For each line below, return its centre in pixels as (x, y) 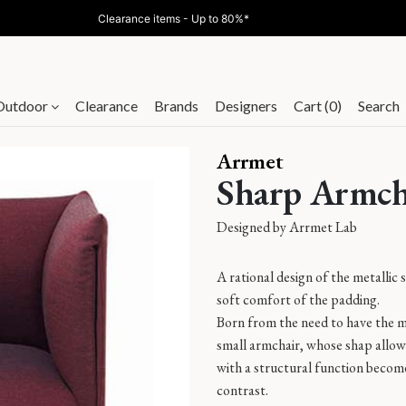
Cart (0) (318, 106)
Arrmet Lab (323, 227)
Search (379, 106)
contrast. (242, 390)
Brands (176, 106)
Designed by (253, 227)
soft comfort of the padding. (298, 300)
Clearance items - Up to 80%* (174, 18)
